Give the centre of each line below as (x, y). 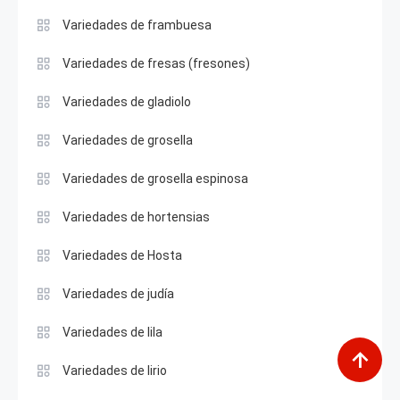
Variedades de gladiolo (127, 102)
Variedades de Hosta (122, 256)
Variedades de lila (112, 333)
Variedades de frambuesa (137, 25)
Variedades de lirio (115, 371)
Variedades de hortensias (136, 217)
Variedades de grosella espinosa (155, 179)
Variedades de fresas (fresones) (156, 64)
